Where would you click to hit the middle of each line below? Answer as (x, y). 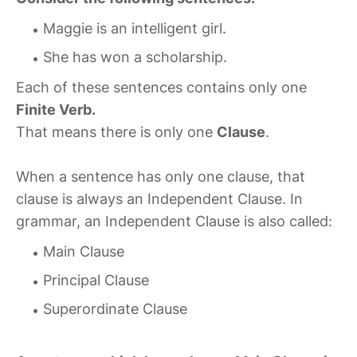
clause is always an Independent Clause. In (159, 199)
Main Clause (84, 252)
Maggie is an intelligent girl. (135, 29)
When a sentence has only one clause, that (161, 177)
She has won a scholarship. (135, 57)
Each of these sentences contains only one (161, 88)
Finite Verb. (56, 110)
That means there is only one (116, 132)
